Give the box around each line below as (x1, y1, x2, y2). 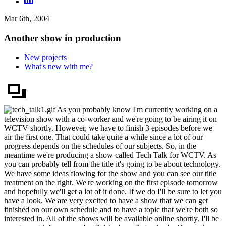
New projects (24, 53, 67, 62)
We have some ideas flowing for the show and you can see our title (4, 169, 216, 178)
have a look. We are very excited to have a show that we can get (4, 196, 208, 205)
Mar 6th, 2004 (4, 14, 49, 23)
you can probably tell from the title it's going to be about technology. (4, 160, 220, 169)
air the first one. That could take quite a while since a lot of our (4, 133, 203, 142)
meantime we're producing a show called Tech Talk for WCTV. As (4, 151, 216, 160)
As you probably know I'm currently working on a (55, 105, 217, 115)
